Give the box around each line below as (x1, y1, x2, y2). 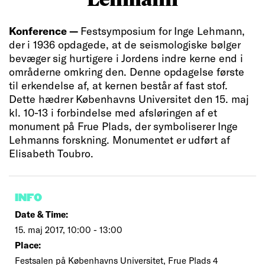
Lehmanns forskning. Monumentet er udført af (9, 133, 230, 146)
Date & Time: (15, 209, 68, 219)
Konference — (9, 24, 80, 37)
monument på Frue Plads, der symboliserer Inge (9, 119, 238, 132)
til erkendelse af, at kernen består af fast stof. (9, 79, 228, 92)
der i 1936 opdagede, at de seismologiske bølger (9, 38, 240, 51)
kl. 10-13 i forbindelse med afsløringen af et (9, 106, 217, 119)
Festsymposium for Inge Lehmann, (80, 24, 245, 37)
